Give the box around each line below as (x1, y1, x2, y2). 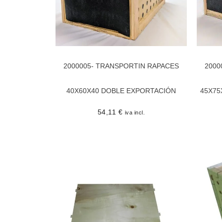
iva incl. (124, 109, 145, 115)
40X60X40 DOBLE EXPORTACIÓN (66, 86, 176, 95)
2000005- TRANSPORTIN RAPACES (63, 61, 179, 70)
